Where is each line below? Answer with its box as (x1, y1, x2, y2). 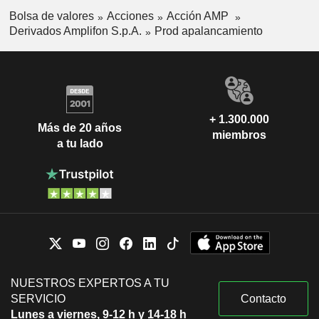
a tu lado (56, 137, 103, 150)
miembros (212, 128, 266, 141)
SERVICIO (11, 292, 66, 305)
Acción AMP (166, 10, 231, 23)
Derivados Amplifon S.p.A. (9, 24, 142, 37)
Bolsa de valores (9, 10, 94, 23)
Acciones (106, 10, 154, 23)
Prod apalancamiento (154, 24, 263, 37)
